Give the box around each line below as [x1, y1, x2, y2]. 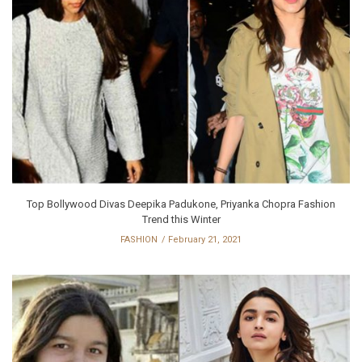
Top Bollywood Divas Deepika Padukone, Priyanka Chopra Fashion [27, 197, 335, 210]
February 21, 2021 [168, 234, 242, 245]
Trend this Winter [141, 213, 221, 225]
